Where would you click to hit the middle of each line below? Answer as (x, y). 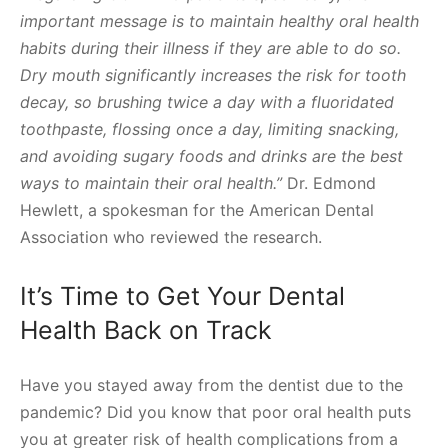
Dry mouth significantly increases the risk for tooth (213, 74)
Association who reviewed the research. (171, 236)
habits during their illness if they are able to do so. (210, 47)
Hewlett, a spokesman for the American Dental (197, 209)
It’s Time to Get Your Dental (182, 295)
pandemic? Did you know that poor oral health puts (215, 411)
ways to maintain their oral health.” (151, 182)
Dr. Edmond (329, 182)
